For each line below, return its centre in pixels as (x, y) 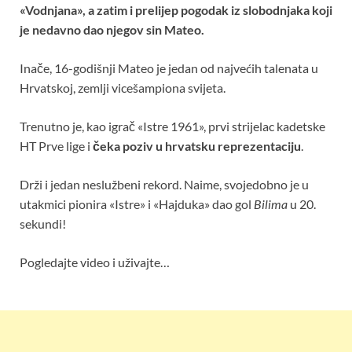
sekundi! (43, 223)
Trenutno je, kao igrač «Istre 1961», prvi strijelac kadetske (172, 126)
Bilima (271, 203)
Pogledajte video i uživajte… (95, 262)
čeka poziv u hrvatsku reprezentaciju (197, 145)
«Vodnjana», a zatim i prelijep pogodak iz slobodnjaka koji (176, 9)
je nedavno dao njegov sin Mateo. (112, 29)
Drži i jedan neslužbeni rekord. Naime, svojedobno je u (164, 184)
